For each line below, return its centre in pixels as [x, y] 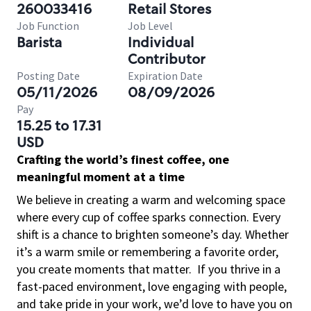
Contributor [167, 59]
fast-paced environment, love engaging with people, [152, 286]
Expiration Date [165, 76]
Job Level [150, 26]
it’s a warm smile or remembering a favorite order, [148, 252]
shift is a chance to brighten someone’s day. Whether [153, 234]
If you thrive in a [239, 269]
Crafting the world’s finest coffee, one [123, 159]
